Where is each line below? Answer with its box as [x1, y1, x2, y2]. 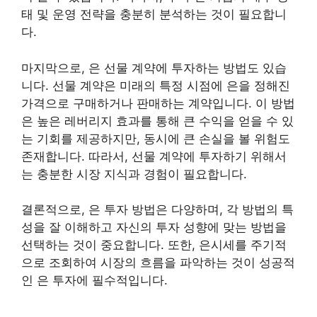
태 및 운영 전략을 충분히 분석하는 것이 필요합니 [21, 7, 287, 21]
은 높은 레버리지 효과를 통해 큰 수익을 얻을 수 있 [21, 113, 294, 128]
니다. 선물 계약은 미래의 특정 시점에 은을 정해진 [21, 78, 290, 93]
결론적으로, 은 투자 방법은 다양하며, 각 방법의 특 [21, 202, 294, 217]
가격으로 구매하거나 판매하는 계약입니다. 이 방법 [21, 96, 295, 110]
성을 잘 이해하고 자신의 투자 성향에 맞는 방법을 [21, 220, 287, 234]
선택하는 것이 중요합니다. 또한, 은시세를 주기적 [21, 238, 287, 252]
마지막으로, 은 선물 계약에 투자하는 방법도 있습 [21, 60, 287, 75]
